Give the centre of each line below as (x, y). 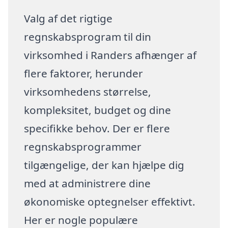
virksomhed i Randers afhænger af (110, 55)
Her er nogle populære (81, 220)
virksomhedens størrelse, (88, 91)
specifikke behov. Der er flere (97, 128)
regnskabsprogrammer (83, 146)
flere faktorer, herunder (84, 73)
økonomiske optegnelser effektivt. (110, 201)
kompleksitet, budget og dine (98, 110)
